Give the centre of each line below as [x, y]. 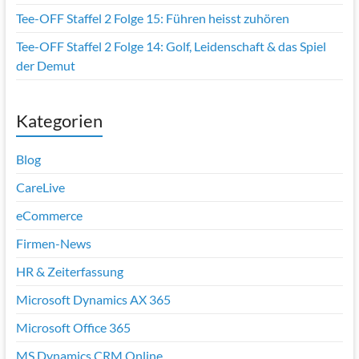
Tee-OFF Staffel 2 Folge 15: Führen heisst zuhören [152, 18]
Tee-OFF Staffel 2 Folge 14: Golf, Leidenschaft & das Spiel [171, 46]
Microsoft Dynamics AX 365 [93, 299]
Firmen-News [53, 243]
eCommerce [49, 215]
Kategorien [59, 120]
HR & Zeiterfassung [69, 271]
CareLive [40, 187]
